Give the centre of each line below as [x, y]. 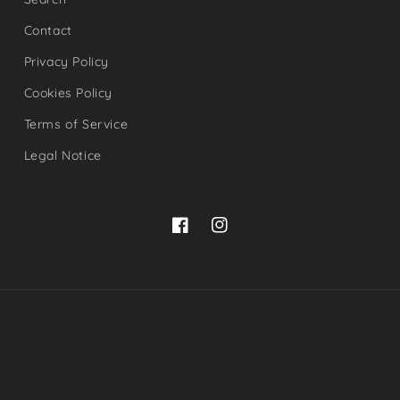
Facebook [201, 233]
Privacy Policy [67, 62]
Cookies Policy [68, 93]
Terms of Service [76, 124]
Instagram [243, 233]
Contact [48, 30]
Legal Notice [62, 155]
